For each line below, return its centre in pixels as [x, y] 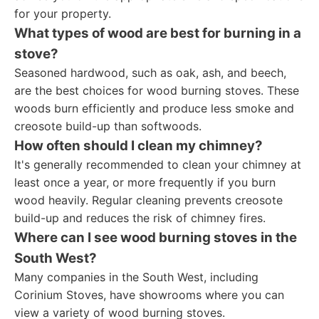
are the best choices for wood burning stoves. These [157, 90]
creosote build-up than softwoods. [108, 126]
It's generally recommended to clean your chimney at [158, 164]
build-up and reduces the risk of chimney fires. [140, 218]
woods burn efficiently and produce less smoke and [154, 108]
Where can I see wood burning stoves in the [156, 237]
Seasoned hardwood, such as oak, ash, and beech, [150, 73]
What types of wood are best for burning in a [158, 33]
